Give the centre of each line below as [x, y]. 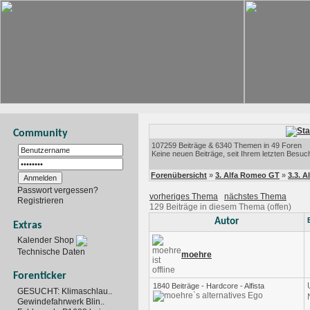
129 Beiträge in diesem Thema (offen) [220, 207]
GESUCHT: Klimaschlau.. [65, 292]
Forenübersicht [179, 175]
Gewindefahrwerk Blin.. [61, 302]
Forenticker [40, 276]
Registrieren [40, 200]
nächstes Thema [255, 197]
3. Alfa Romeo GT [247, 175]
